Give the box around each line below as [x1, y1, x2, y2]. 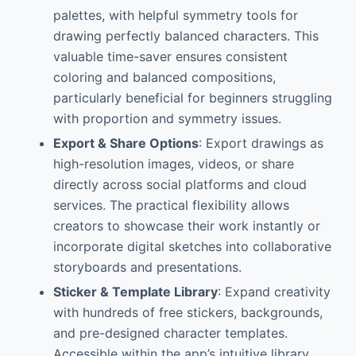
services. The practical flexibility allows [52, 197, 289, 214]
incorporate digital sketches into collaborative [52, 238, 331, 255]
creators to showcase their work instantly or [52, 218, 320, 234]
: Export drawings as [198, 135, 323, 152]
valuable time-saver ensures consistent [52, 48, 288, 65]
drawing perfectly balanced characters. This [52, 28, 319, 44]
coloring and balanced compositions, [52, 69, 276, 86]
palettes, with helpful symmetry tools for [52, 7, 298, 24]
